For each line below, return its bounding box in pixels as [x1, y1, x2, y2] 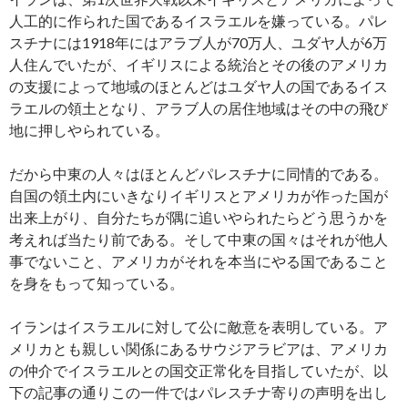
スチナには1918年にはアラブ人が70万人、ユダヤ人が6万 [9, 34, 387, 51]
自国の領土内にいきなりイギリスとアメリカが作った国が [9, 187, 388, 204]
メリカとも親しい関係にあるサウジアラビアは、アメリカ [9, 340, 388, 357]
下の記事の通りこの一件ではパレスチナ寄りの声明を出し [9, 383, 388, 401]
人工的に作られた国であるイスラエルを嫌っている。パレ [9, 12, 388, 29]
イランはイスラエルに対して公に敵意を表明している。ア [9, 318, 388, 335]
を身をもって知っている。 [9, 274, 184, 291]
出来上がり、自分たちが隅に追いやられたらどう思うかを [9, 209, 388, 226]
